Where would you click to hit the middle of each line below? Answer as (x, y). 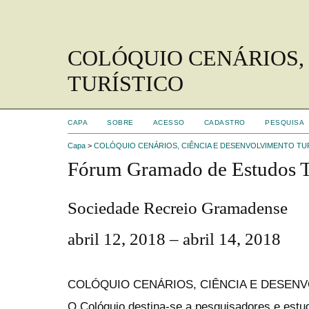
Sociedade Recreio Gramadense (178, 208)
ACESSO (169, 122)
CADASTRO (225, 122)
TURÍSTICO (126, 83)
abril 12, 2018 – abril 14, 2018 (174, 239)
